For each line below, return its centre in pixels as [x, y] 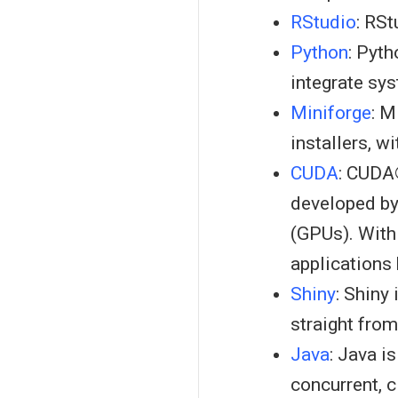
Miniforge [331, 113]
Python [319, 52]
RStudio [323, 22]
